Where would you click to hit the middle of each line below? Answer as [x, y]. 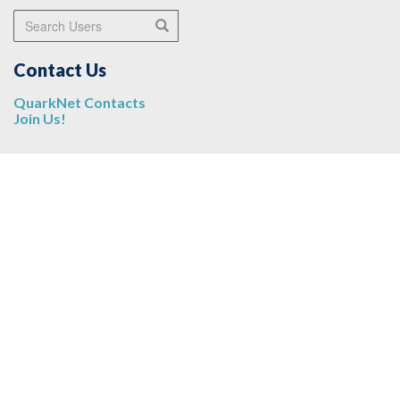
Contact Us [60, 70]
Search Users [58, 19]
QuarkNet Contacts [79, 103]
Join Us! [40, 119]
